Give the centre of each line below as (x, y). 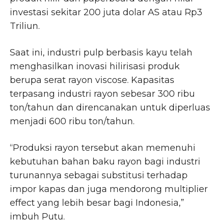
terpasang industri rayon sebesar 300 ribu (102, 94)
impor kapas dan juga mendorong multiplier (109, 189)
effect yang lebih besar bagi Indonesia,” (97, 203)
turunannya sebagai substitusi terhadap (99, 175)
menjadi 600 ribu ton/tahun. (72, 121)
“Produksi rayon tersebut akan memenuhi (103, 148)
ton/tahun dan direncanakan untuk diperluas (110, 107)
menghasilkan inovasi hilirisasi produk (95, 66)
